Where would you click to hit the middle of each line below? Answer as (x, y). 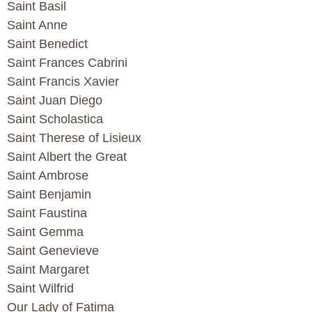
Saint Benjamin (49, 195)
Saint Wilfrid (40, 289)
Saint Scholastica (55, 119)
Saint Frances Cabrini (67, 63)
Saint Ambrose (48, 176)
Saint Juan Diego (55, 101)
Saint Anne (37, 25)
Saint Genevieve (53, 251)
